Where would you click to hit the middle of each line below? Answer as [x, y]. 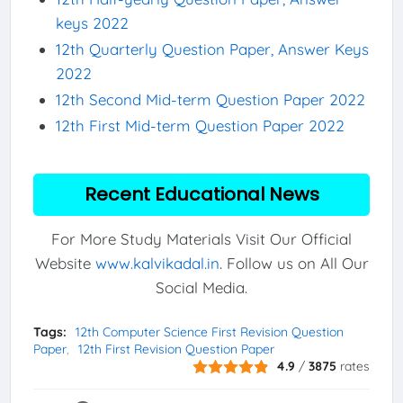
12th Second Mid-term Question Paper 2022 [210, 100]
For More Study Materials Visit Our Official [201, 238]
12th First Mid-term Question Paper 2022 [200, 126]
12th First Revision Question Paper [176, 349]
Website [65, 263]
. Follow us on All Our [294, 263]
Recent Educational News [201, 194]
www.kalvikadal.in [157, 263]
